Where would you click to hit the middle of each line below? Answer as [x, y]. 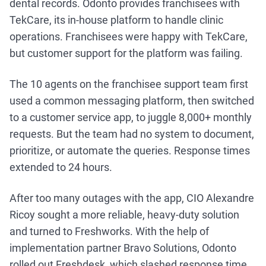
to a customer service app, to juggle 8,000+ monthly [131, 117]
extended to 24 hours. [62, 167]
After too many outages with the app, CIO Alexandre [132, 198]
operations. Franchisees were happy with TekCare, [129, 37]
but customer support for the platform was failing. [126, 53]
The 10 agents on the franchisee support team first [129, 84]
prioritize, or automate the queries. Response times [130, 151]
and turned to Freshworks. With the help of [109, 231]
